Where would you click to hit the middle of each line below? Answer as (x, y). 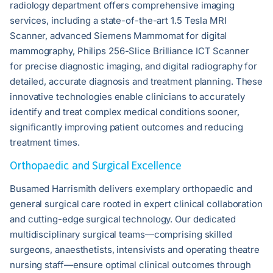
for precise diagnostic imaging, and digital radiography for (134, 66)
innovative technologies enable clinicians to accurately (127, 97)
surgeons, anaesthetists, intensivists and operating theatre (135, 250)
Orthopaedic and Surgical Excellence (96, 166)
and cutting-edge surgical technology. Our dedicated (123, 219)
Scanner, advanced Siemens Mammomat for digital (119, 36)
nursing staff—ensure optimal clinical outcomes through (130, 265)
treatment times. (45, 143)
